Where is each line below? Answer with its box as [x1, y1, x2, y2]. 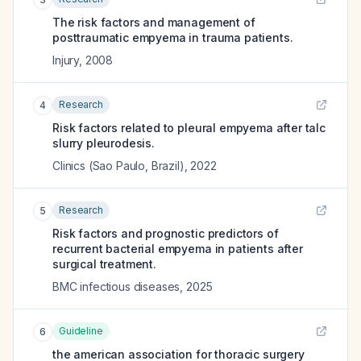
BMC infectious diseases [52, 280, 180, 293]
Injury [52, 53, 80, 67]
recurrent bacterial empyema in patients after [52, 242, 303, 255]
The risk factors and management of [52, 15, 255, 29]
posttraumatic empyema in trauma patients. [52, 31, 293, 44]
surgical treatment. [52, 257, 156, 271]
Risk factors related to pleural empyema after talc [52, 121, 326, 135]
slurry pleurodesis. [52, 136, 155, 150]
